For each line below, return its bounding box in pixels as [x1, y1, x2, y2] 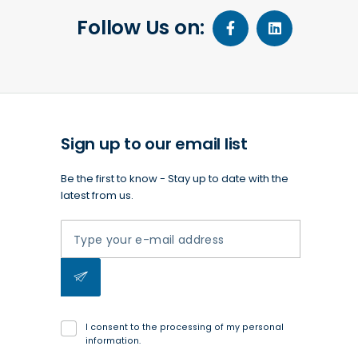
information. [85, 335, 141, 347]
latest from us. [61, 188, 133, 203]
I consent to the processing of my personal [85, 321, 284, 333]
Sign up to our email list [61, 133, 248, 155]
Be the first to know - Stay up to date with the [61, 171, 288, 186]
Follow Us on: [77, 14, 205, 42]
